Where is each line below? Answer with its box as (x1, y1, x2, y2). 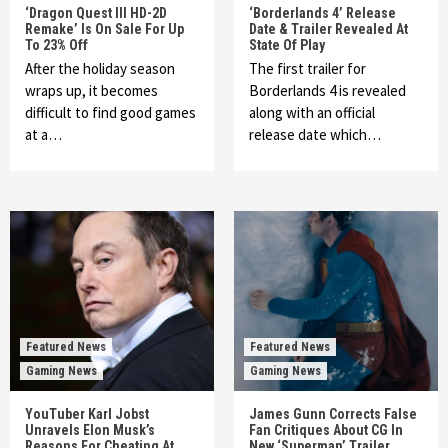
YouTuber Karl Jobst (25, 406, 149, 422)
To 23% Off (25, 37, 88, 53)
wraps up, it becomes (25, 81, 158, 100)
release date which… (249, 125, 381, 144)
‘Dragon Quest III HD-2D (25, 5, 167, 21)
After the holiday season (25, 59, 175, 78)
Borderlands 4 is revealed (249, 81, 406, 100)
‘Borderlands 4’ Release (249, 5, 396, 21)
